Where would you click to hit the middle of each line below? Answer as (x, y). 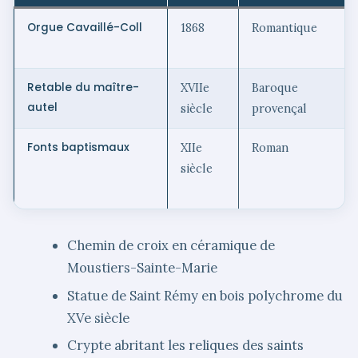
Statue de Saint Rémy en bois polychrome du (205, 295)
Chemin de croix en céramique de (171, 246)
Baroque (275, 88)
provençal (279, 109)
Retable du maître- (83, 88)
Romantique (284, 28)
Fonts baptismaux (78, 148)
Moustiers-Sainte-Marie (143, 268)
